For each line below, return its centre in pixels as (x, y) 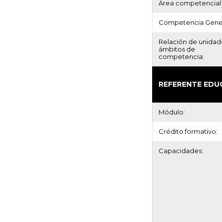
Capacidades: (181, 151)
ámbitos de (177, 49)
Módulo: (172, 112)
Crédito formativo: (188, 131)
